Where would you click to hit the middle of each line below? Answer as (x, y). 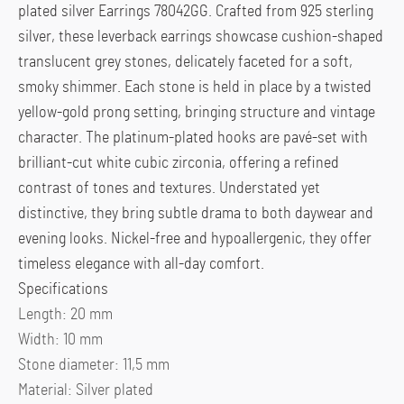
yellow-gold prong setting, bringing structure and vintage (197, 113)
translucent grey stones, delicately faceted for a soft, (185, 63)
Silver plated (115, 391)
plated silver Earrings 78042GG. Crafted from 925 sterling (196, 12)
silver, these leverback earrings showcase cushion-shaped (201, 37)
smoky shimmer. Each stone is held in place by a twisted (195, 88)
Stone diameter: (70, 366)
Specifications (63, 290)
